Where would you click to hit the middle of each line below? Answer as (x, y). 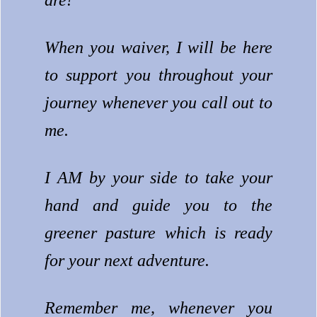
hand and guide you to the (158, 206)
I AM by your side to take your (158, 178)
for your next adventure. (127, 261)
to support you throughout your (158, 75)
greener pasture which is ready (158, 233)
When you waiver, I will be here (158, 48)
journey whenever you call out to (158, 103)
